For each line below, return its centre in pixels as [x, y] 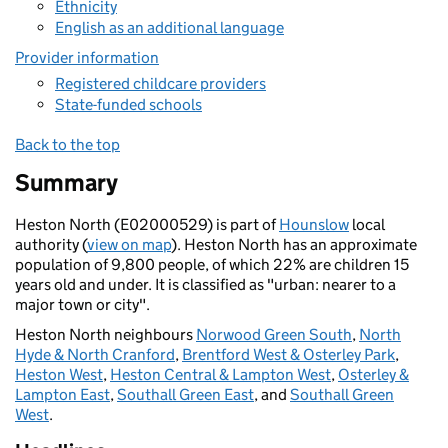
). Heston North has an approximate [294, 244]
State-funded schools [128, 104]
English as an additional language [169, 27]
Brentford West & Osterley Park [288, 354]
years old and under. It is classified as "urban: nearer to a [205, 284]
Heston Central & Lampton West [220, 374]
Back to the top [67, 144]
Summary [66, 182]
